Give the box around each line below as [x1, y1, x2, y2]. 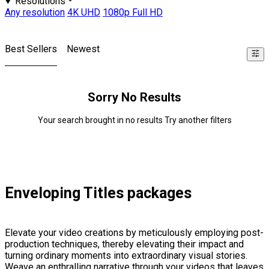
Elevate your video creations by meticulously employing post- [5, 227, 264, 239]
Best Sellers [5, 43, 57, 55]
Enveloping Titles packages [5, 184, 192, 202]
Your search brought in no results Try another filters [37, 115, 232, 125]
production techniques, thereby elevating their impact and [5, 238, 244, 250]
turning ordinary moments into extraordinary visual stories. [5, 250, 247, 262]
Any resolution [5, 7, 65, 19]
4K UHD [67, 7, 100, 19]
